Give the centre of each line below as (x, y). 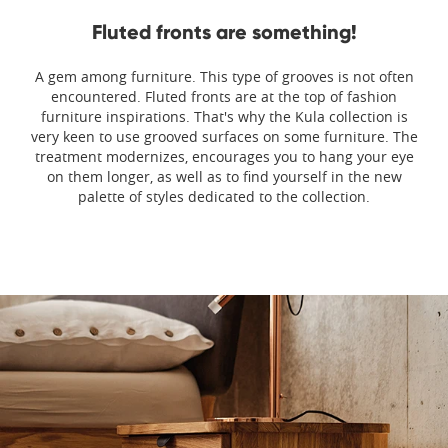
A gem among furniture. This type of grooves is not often (224, 76)
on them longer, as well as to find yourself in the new (224, 176)
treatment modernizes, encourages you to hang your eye (224, 156)
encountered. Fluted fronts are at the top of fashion (224, 96)
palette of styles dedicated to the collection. (224, 196)
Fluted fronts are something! (224, 31)
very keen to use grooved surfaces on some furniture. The (224, 136)
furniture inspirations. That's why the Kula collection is (224, 116)
